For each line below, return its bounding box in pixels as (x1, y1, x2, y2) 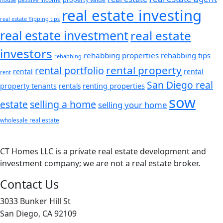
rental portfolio (35, 64, 104, 77)
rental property (106, 63, 182, 77)
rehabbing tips (161, 50, 211, 60)
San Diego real (147, 78, 213, 92)
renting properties (83, 81, 145, 91)
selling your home (98, 99, 167, 111)
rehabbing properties (84, 50, 159, 60)
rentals (59, 82, 81, 91)
